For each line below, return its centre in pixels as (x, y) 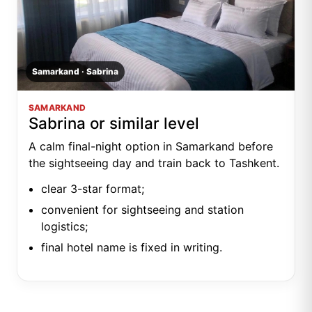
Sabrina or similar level (114, 123)
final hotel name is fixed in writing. (132, 248)
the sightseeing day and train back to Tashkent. (154, 163)
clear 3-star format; (93, 189)
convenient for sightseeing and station (142, 210)
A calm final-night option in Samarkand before (151, 147)
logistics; (64, 227)
